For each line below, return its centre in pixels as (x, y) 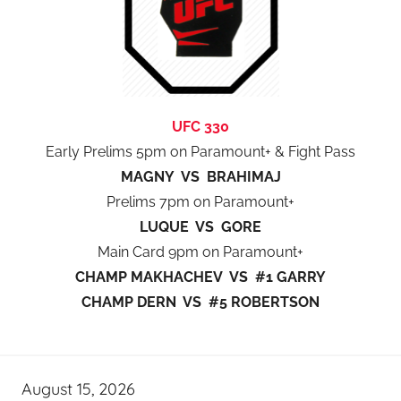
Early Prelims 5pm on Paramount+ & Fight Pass (200, 151)
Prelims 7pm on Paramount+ (200, 201)
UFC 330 (200, 126)
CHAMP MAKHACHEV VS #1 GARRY (200, 277)
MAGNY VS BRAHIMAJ (200, 176)
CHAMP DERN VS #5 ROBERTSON (200, 302)
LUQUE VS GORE (200, 226)
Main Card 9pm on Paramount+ (200, 252)
